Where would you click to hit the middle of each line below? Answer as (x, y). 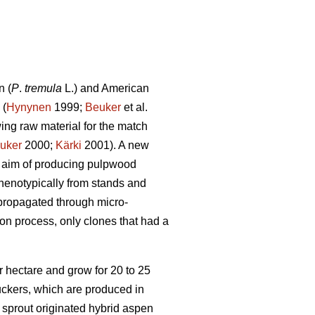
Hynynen (29, 108)
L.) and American (105, 89)
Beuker (103, 108)
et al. (134, 108)
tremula (43, 89)
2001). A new (115, 146)
